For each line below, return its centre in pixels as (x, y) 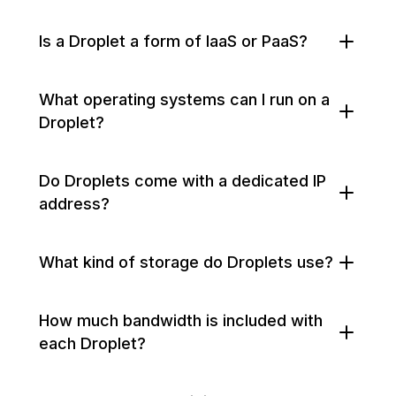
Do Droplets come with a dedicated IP (183, 181)
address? (74, 204)
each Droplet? (92, 343)
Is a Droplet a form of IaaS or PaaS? (173, 41)
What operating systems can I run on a (184, 99)
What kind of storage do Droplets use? (186, 262)
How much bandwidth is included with (181, 320)
